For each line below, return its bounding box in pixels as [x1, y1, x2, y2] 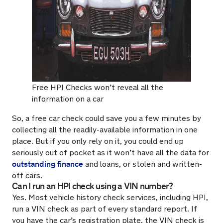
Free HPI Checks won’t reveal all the [32, 83, 163, 93]
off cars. [12, 171, 42, 181]
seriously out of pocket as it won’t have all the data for [12, 148, 209, 158]
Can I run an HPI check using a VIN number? [12, 181, 173, 192]
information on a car [32, 94, 104, 104]
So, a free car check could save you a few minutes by [12, 113, 201, 123]
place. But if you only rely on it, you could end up [12, 136, 184, 146]
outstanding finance [12, 159, 83, 170]
